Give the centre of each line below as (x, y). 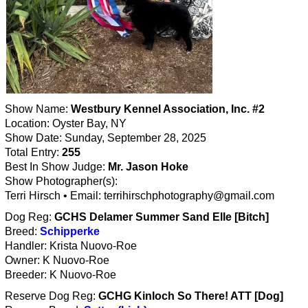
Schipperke (70, 231)
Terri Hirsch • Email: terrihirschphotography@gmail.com (140, 195)
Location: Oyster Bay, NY (66, 123)
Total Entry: (33, 152)
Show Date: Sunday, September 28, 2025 (106, 137)
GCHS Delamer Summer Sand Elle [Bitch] (162, 217)
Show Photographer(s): (61, 181)
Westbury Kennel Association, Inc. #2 (168, 109)
